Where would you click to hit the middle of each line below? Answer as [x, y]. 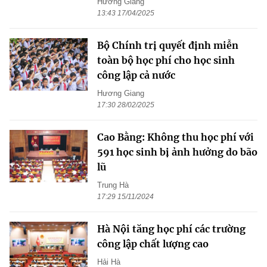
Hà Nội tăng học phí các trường [171, 229]
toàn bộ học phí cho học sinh [166, 60]
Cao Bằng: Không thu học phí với [176, 137]
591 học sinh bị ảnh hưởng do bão [177, 152]
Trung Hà [113, 185]
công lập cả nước [136, 75]
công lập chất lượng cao [153, 244]
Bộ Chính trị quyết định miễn [168, 46]
